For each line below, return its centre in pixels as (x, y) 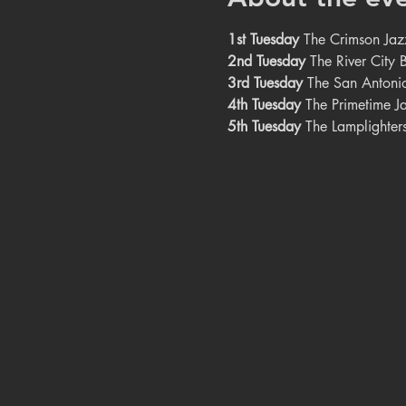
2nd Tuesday (266, 61)
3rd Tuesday (265, 83)
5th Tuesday (264, 126)
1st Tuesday (263, 39)
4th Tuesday (264, 105)
